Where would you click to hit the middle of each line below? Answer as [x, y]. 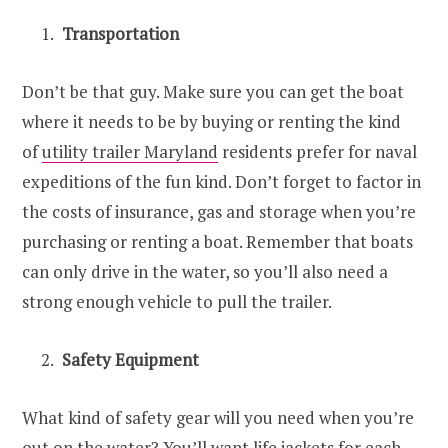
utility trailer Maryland [130, 151]
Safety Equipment [130, 359]
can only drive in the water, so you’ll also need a [205, 271]
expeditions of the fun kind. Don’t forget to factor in [221, 181]
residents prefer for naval [317, 151]
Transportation [120, 33]
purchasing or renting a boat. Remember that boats [217, 241]
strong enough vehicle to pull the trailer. [177, 301]
